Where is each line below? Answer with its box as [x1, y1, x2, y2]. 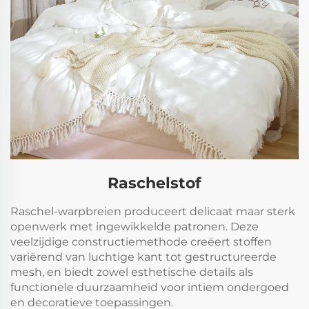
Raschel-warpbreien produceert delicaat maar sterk [10, 204, 295, 218]
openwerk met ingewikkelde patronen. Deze [10, 219, 259, 233]
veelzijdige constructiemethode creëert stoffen [10, 235, 272, 248]
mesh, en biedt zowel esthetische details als [10, 265, 253, 279]
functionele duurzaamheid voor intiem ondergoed [10, 280, 289, 294]
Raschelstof [108, 173, 201, 192]
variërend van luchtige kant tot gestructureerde [10, 250, 277, 263]
